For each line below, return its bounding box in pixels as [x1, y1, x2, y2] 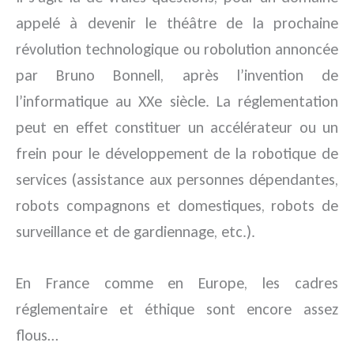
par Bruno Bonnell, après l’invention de [16, 66, 338, 85]
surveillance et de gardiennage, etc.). [16, 222, 255, 241]
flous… [16, 326, 58, 345]
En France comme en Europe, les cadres [16, 273, 338, 292]
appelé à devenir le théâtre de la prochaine [16, 13, 338, 32]
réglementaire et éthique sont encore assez [16, 299, 338, 318]
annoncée [270, 40, 338, 58]
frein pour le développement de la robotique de [16, 144, 338, 163]
